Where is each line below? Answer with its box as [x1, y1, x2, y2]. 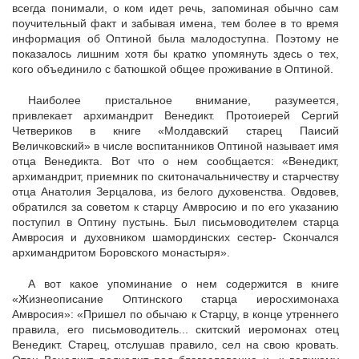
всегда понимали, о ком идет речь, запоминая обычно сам [12, 2, 339, 14]
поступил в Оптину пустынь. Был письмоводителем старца [12, 216, 339, 228]
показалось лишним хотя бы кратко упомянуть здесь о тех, [12, 47, 339, 60]
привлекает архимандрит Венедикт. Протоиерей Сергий [12, 109, 339, 122]
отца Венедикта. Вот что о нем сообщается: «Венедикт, [12, 155, 339, 167]
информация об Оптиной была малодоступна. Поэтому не [12, 32, 339, 45]
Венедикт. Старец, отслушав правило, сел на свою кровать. [12, 338, 339, 351]
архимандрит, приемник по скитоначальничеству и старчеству [12, 170, 339, 183]
